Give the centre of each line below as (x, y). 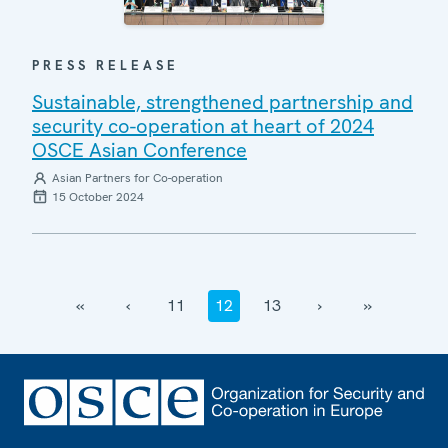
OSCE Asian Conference (139, 149)
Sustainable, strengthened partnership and (222, 101)
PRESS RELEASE (105, 65)
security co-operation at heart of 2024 (203, 125)
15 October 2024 (98, 196)
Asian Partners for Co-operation (137, 177)
